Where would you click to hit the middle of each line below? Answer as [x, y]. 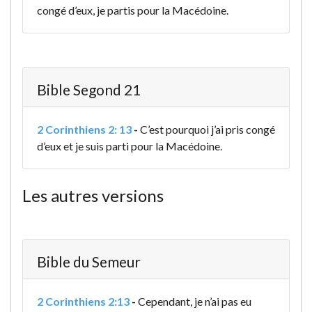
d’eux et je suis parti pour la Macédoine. [130, 146]
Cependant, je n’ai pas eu [195, 302]
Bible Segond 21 [89, 90]
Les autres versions [93, 196]
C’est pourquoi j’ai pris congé [208, 130]
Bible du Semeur [89, 262]
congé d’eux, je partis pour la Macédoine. [133, 10]
